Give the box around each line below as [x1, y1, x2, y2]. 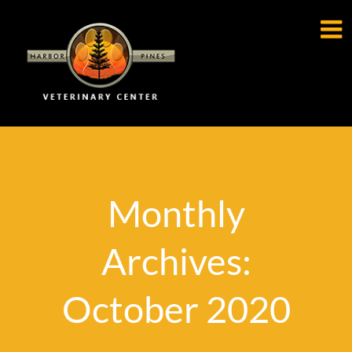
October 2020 [61, 287, 291, 331]
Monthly [107, 191, 245, 235]
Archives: [101, 239, 251, 283]
